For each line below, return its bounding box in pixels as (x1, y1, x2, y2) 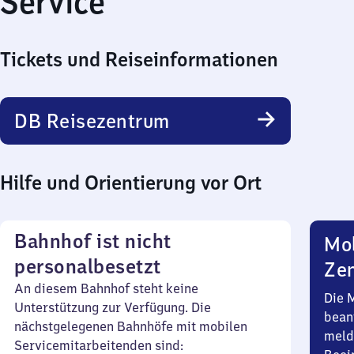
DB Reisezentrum (14, 108, 170, 134)
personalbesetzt (14, 254, 161, 279)
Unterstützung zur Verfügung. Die (14, 299, 211, 315)
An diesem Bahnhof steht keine (14, 281, 198, 296)
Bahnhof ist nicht (14, 228, 171, 254)
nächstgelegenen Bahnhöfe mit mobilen (14, 318, 247, 334)
